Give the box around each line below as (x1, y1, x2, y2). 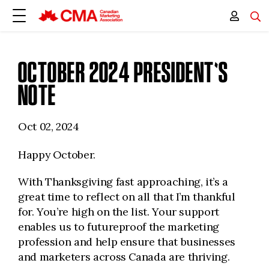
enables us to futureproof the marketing (18, 220, 220, 234)
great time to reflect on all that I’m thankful (18, 190, 235, 204)
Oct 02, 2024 (18, 119, 79, 133)
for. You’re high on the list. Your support (18, 205, 219, 219)
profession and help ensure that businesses (18, 235, 235, 249)
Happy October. (18, 148, 95, 162)
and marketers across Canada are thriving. (18, 250, 230, 264)
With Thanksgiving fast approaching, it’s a (18, 175, 228, 189)
